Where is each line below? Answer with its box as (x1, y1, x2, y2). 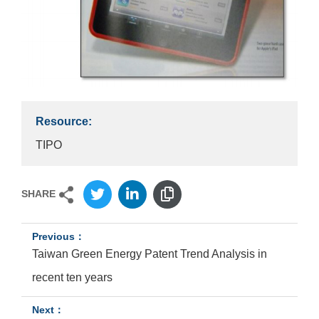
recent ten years (32, 271, 113, 284)
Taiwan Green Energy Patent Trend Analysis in (32, 248, 267, 261)
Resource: (36, 115, 92, 128)
